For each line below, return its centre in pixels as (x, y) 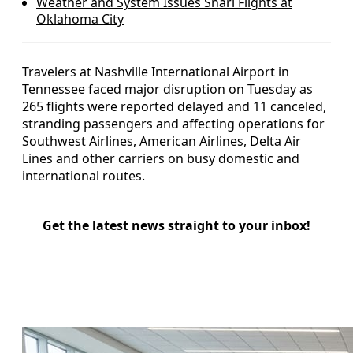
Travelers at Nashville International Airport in (156, 71)
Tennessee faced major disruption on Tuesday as (167, 89)
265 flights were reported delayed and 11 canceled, (174, 106)
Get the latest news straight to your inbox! (176, 225)
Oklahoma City (80, 19)
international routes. (84, 175)
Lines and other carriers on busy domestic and (161, 158)
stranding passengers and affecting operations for (173, 123)
